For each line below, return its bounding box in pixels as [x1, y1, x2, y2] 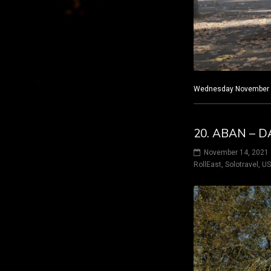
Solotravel [225, 160, 258, 169]
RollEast [194, 160, 221, 169]
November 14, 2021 [204, 148, 269, 157]
